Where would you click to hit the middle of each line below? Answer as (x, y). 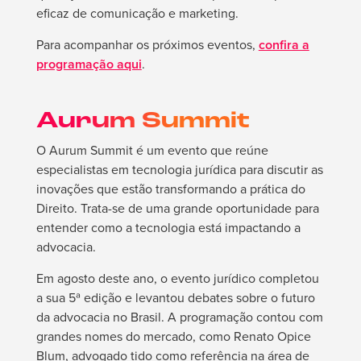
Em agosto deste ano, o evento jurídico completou (177, 279)
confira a (284, 45)
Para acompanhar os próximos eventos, (147, 45)
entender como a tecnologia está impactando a (168, 228)
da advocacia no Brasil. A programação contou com (179, 317)
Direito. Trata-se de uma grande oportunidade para (177, 209)
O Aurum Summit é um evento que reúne (152, 151)
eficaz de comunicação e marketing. (137, 14)
